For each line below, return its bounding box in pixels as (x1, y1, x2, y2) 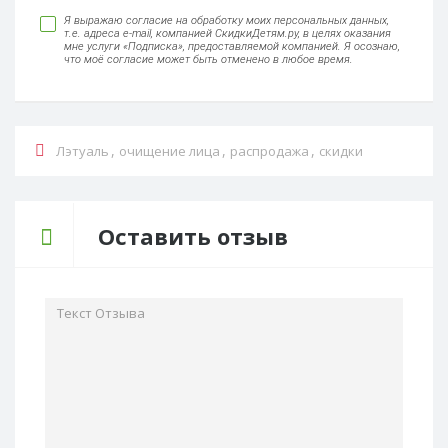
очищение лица (119, 141, 220, 160)
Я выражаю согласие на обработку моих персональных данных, (64, 13, 389, 27)
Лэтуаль (56, 141, 109, 160)
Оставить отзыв (98, 220, 288, 251)
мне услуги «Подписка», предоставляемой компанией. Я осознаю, (64, 39, 400, 53)
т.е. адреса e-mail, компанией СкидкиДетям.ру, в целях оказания (64, 26, 391, 40)
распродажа (230, 141, 309, 160)
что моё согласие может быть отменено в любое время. (64, 52, 353, 66)
